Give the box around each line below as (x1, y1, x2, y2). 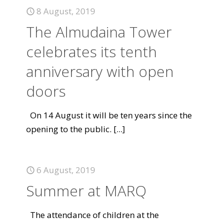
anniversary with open (26, 61, 174, 81)
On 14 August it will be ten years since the (26, 110, 192, 121)
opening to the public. (26, 123, 111, 135)
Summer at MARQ (26, 181, 147, 201)
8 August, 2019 (37, 5, 95, 17)
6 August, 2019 (37, 164, 95, 176)
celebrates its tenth (26, 41, 157, 62)
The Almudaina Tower (26, 22, 172, 42)
